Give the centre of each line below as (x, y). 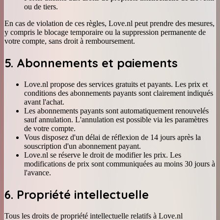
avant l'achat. (44, 102)
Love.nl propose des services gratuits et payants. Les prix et (116, 84)
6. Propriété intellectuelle (77, 194)
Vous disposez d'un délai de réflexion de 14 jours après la (112, 137)
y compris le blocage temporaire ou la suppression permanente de (105, 32)
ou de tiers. (41, 7)
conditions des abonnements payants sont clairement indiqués (119, 93)
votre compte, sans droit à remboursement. (70, 41)
